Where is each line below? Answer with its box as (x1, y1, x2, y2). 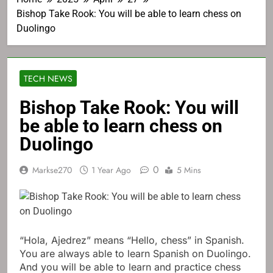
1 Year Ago (91, 164, 131, 177)
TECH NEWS (24, 73, 73, 85)
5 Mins (177, 164, 201, 177)
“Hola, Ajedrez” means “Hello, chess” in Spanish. (19, 234, 244, 247)
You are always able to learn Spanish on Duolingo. (19, 247, 251, 260)
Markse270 (32, 164, 72, 177)
